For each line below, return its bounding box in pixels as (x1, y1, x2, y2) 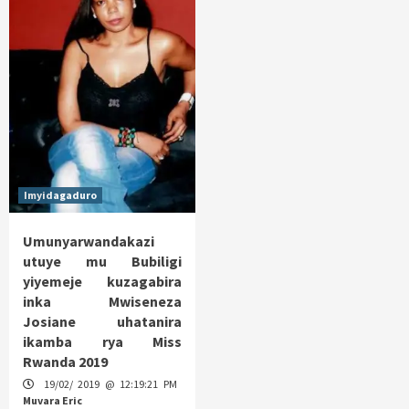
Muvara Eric (23, 393, 82, 407)
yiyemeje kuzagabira (23, 271, 182, 290)
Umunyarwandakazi (23, 231, 154, 250)
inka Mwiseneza (23, 291, 182, 310)
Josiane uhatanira (23, 311, 182, 330)
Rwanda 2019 (23, 351, 108, 371)
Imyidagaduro (24, 187, 97, 202)
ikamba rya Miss (23, 331, 182, 351)
